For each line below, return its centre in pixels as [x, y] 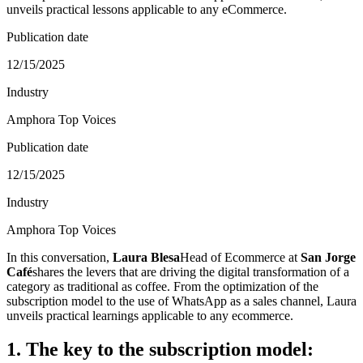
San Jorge [328, 257]
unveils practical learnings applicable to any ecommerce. [150, 315]
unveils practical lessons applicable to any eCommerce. [147, 9]
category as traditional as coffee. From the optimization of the [162, 286]
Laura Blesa [146, 257]
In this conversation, [60, 257]
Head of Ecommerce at [240, 257]
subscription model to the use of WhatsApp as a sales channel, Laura [181, 301]
